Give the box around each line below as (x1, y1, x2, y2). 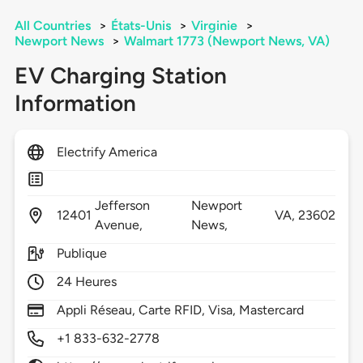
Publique (56, 246, 108, 262)
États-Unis (110, 18, 171, 34)
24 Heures (56, 274, 117, 290)
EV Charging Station (14, 62, 227, 90)
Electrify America (56, 144, 158, 160)
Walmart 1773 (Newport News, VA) (123, 33, 330, 49)
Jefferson (94, 198, 151, 214)
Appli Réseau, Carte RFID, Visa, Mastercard (56, 302, 305, 318)
